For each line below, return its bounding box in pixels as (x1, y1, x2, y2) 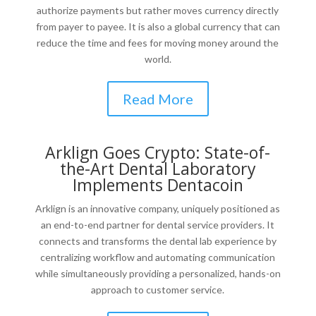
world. (144, 53, 171, 65)
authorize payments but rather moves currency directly (37, 4, 279, 16)
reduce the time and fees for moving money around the (37, 37, 279, 49)
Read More (122, 90, 193, 107)
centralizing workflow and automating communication (40, 251, 276, 263)
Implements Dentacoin (72, 174, 243, 196)
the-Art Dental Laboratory (59, 157, 256, 180)
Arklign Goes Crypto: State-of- (45, 141, 271, 164)
